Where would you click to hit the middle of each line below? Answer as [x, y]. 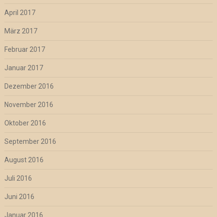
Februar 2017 [24, 50]
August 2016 [24, 160]
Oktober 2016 [25, 123]
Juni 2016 [19, 197]
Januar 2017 [23, 68]
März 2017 [21, 31]
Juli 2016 [18, 178]
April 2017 [20, 13]
